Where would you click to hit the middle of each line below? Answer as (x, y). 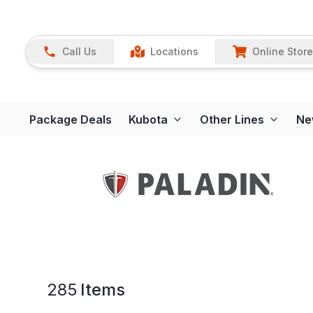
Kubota (148, 120)
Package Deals (71, 120)
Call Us (79, 51)
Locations (174, 51)
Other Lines (232, 120)
